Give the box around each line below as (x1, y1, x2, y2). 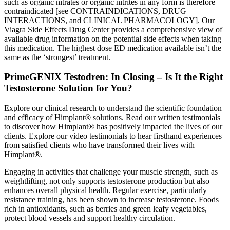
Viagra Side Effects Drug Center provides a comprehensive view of (4, 25, 222, 34)
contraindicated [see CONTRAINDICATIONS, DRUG (4, 6, 186, 15)
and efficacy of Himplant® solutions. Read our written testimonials (4, 113, 220, 122)
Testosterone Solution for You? (4, 83, 132, 94)
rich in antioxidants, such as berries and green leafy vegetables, (4, 204, 207, 214)
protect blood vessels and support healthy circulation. (4, 214, 175, 223)
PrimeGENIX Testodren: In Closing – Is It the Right (4, 71, 223, 83)
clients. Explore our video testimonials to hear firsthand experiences (4, 131, 222, 141)
